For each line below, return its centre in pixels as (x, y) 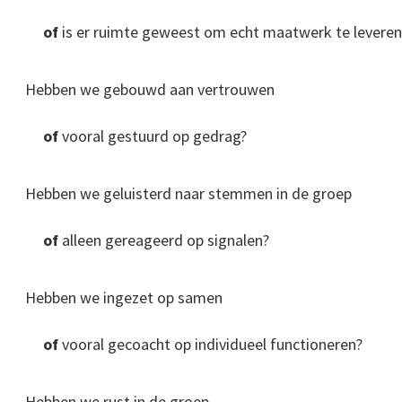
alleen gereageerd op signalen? (164, 240)
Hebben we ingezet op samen (124, 298)
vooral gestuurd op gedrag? (153, 136)
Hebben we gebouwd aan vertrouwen (150, 90)
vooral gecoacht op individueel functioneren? (210, 345)
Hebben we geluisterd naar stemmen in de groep (188, 194)
